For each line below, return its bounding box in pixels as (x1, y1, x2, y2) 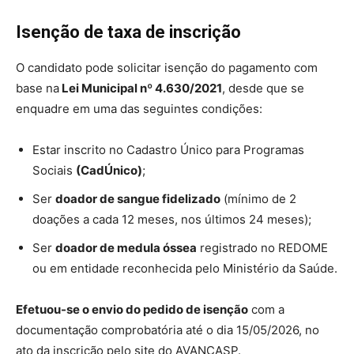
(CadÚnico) (76, 162, 142, 178)
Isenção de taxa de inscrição (16, 21, 241, 42)
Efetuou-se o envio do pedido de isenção (16, 301, 248, 317)
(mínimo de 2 (220, 190, 296, 206)
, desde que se (222, 80, 304, 96)
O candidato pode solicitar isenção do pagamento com (16, 59, 318, 75)
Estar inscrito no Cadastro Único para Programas (32, 141, 304, 157)
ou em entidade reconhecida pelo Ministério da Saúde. (32, 260, 337, 276)
